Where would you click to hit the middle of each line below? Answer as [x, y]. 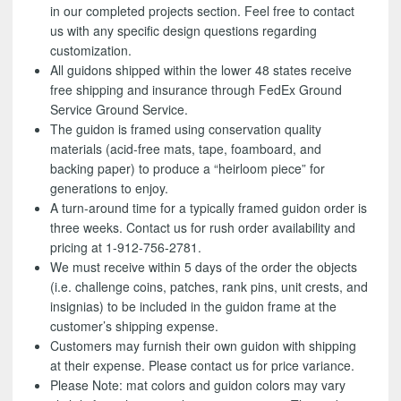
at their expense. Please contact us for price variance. [203, 366]
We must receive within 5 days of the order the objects [204, 267]
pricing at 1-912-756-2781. [126, 247]
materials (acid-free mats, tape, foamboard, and [186, 149]
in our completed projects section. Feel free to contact [203, 11]
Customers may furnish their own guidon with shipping [204, 346]
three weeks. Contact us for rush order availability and [203, 228]
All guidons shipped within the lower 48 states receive [201, 70]
